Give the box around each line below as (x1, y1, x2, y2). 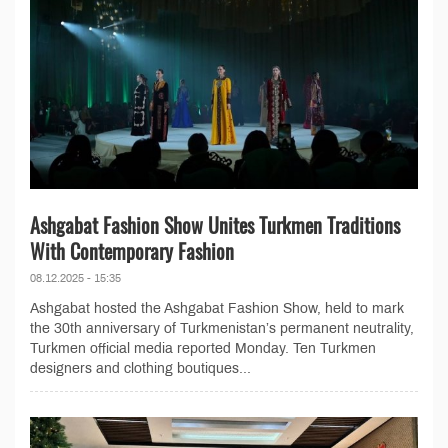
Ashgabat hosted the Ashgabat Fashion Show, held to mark (30, 300, 404, 316)
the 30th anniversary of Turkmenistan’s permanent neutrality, (30, 320, 414, 336)
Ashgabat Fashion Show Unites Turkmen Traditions (30, 209, 400, 240)
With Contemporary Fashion (30, 235, 234, 266)
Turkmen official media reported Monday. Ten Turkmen (30, 340, 376, 356)
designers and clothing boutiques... (30, 360, 251, 376)
